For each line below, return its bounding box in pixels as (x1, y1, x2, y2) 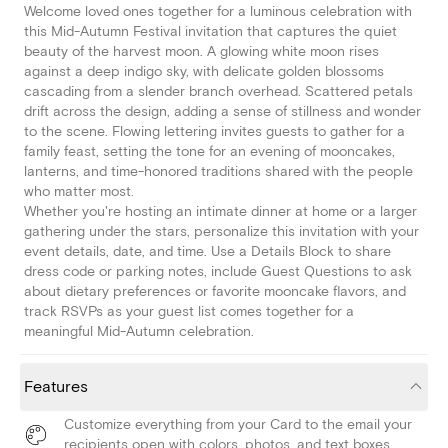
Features (24, 377, 88, 398)
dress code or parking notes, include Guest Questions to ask (24, 263, 412, 281)
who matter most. (24, 183, 134, 201)
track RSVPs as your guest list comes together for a (24, 303, 354, 321)
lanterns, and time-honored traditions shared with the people (24, 163, 413, 181)
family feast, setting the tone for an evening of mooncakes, (24, 143, 395, 161)
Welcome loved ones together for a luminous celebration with (24, 3, 412, 21)
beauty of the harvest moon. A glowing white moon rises (24, 43, 379, 61)
